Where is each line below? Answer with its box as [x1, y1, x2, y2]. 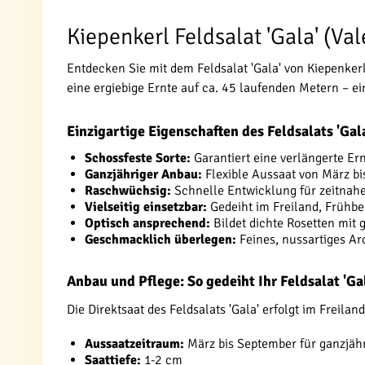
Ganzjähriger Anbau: [85, 166, 202, 182]
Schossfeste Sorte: [85, 150, 191, 166]
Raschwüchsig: [85, 182, 171, 199]
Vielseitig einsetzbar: [85, 199, 207, 215]
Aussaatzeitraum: [85, 336, 184, 352]
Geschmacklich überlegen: [85, 231, 236, 248]
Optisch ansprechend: [85, 215, 210, 231]
